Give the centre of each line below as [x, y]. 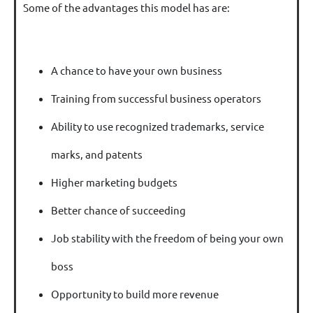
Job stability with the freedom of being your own [167, 238]
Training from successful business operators [156, 98]
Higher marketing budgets [114, 182]
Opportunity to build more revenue [135, 293]
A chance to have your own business [137, 70]
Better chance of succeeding [118, 210]
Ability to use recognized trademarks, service [158, 126]
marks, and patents [97, 154]
